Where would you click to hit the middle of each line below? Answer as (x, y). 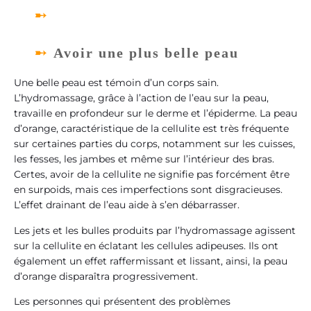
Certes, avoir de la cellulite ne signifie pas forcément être (152, 175)
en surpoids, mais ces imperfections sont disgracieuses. (148, 190)
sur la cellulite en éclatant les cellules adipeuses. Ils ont (146, 245)
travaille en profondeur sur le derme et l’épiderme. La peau (155, 114)
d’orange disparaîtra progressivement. (106, 276)
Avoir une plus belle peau (146, 53)
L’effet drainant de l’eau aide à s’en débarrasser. (127, 205)
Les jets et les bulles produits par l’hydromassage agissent (155, 230)
